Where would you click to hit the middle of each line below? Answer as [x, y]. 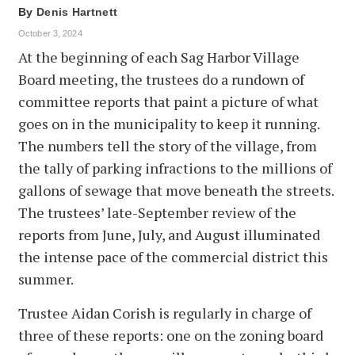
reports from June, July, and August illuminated [169, 235]
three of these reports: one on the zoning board [171, 336]
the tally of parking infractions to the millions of [175, 168]
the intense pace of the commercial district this [173, 257]
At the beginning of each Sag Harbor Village [159, 57]
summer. [46, 279]
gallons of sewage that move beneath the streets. [176, 191]
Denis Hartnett [77, 12]
